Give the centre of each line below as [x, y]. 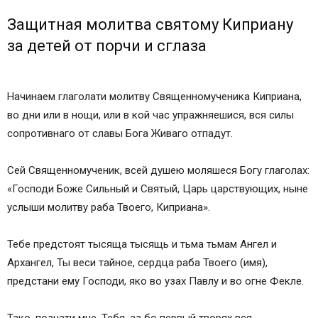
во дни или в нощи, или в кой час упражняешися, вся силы [150, 115]
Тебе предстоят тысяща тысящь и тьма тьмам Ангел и [142, 245]
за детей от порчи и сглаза [107, 46]
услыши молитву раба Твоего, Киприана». [109, 208]
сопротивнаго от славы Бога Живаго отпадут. [120, 134]
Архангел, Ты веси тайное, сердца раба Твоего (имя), [137, 263]
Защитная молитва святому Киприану [150, 25]
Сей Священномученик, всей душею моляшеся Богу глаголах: [158, 171]
